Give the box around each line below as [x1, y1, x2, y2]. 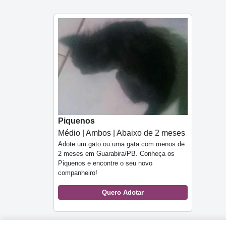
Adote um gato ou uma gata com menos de [58, 140, 185, 148]
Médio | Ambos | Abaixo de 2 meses [58, 129, 185, 138]
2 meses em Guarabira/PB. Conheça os [58, 150, 175, 158]
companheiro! [58, 169, 97, 177]
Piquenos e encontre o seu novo [58, 159, 152, 167]
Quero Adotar [102, 189, 144, 197]
